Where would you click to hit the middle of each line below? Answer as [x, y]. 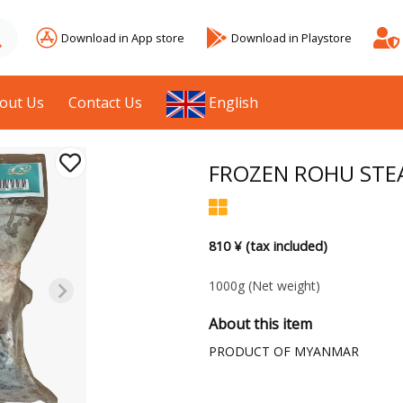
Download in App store [123, 37]
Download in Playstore [291, 37]
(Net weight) [284, 286]
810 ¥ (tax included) [268, 246]
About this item [260, 324]
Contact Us [106, 103]
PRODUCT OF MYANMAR [283, 352]
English [234, 103]
